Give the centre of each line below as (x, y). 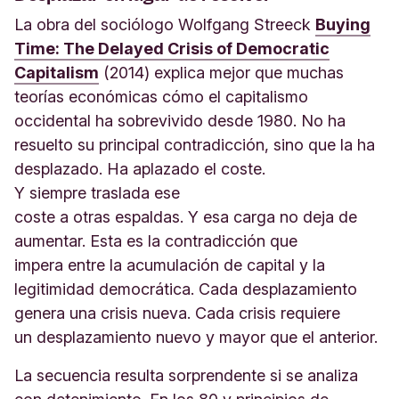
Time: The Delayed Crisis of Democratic (172, 49)
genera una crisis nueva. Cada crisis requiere (177, 313)
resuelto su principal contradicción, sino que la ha (195, 145)
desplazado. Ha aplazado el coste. (140, 169)
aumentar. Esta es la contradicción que (156, 241)
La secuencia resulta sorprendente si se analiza (186, 375)
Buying (343, 24)
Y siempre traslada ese (97, 193)
